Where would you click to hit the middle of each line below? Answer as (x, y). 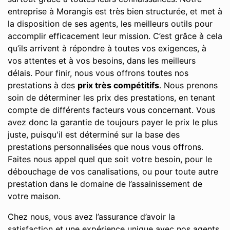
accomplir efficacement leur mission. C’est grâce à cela (115, 36)
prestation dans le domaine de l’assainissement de (105, 184)
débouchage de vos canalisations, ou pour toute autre (113, 171)
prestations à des (43, 85)
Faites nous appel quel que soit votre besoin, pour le (110, 159)
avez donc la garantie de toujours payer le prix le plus (113, 122)
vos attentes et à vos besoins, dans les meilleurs (102, 61)
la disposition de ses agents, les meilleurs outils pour (110, 24)
